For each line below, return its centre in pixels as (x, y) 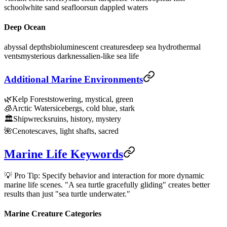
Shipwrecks (32, 119)
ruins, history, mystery (86, 119)
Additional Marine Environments (73, 80)
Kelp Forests (32, 99)
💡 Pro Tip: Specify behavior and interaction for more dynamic (104, 175)
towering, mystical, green (93, 99)
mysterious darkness (53, 56)
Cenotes (25, 131)
